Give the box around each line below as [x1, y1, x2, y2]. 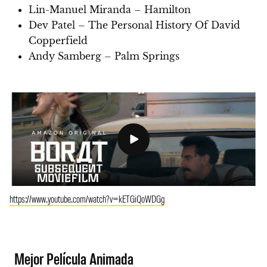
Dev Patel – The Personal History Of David [29, 19, 240, 32]
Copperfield [29, 35, 88, 47]
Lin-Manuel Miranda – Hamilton [29, 4, 191, 16]
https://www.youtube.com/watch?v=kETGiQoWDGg [10, 192, 164, 206]
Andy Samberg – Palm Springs [29, 50, 179, 63]
